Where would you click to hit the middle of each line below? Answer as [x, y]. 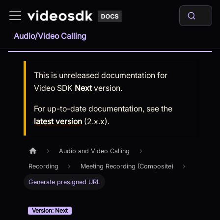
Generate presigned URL [65, 182]
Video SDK [53, 88]
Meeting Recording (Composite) [127, 166]
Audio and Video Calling [95, 151]
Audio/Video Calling [50, 36]
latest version [58, 121]
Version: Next [50, 211]
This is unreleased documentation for [101, 75]
